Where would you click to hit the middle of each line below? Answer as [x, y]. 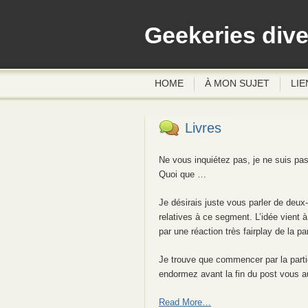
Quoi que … [183, 175]
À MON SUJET [237, 83]
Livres [203, 128]
